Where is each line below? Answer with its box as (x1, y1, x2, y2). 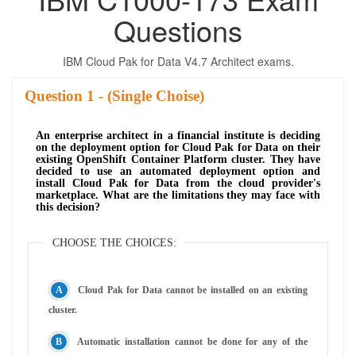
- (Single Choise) (95, 87, 204, 104)
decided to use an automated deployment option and (36, 164, 320, 177)
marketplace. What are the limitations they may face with (36, 188, 320, 201)
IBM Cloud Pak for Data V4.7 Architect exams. (62, 52, 294, 69)
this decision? (36, 200, 100, 213)
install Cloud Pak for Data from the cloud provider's (36, 176, 320, 189)
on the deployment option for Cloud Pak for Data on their (36, 141, 320, 153)
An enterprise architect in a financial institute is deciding (36, 129, 320, 141)
